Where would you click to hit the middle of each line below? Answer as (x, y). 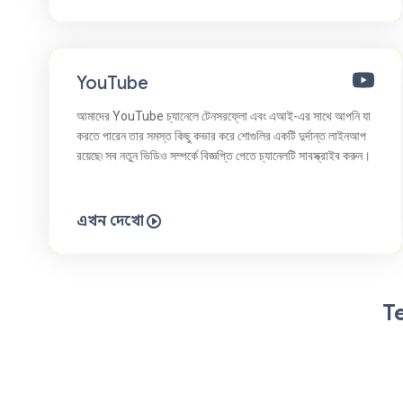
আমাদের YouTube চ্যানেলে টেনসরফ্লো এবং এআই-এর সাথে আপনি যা (224, 116)
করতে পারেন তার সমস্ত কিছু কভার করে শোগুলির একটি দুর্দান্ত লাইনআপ (221, 135)
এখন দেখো (110, 221)
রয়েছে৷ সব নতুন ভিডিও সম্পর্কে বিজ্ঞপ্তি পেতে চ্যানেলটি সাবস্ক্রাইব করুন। (224, 155)
